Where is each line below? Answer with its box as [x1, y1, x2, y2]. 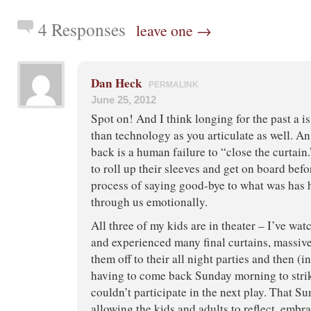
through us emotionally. [91, 193, 208, 210]
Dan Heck [91, 74, 142, 92]
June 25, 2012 [91, 93, 156, 106]
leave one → [136, 19, 212, 40]
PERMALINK [149, 79, 199, 90]
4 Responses [38, 17, 126, 41]
